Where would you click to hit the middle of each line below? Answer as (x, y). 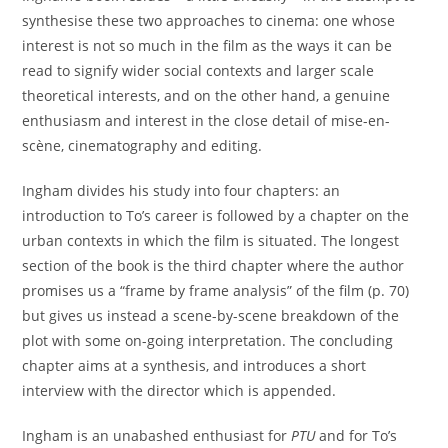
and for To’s (356, 435)
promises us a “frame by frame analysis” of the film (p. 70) (216, 290)
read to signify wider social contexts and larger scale (198, 70)
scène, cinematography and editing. (142, 145)
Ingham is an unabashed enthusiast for (157, 435)
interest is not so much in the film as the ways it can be (207, 45)
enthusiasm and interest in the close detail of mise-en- (206, 120)
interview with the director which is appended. (179, 390)
